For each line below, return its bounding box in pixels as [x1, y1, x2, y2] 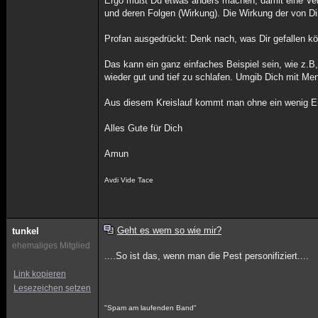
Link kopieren [13, 269, 66, 279]
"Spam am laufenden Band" [104, 304, 197, 312]
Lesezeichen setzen [13, 283, 91, 293]
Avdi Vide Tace [104, 176, 154, 184]
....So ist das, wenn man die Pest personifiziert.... [104, 251, 309, 261]
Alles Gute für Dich [104, 123, 183, 133]
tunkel [12, 226, 39, 236]
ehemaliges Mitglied [12, 241, 90, 251]
